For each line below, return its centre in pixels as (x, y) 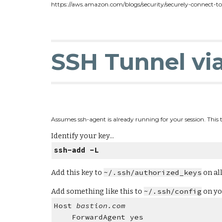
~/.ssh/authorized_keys (152, 172)
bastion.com (101, 205)
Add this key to (77, 172)
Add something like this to (97, 191)
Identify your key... (82, 136)
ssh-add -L (77, 150)
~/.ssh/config (172, 191)
